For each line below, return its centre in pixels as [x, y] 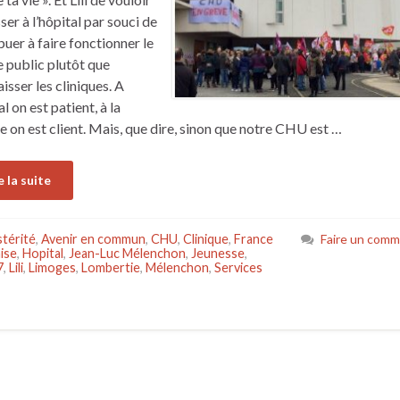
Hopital [43, 253]
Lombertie [111, 267]
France [254, 238]
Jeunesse [218, 253]
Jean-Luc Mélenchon [127, 253]
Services [238, 267]
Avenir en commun [93, 238]
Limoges [52, 267]
